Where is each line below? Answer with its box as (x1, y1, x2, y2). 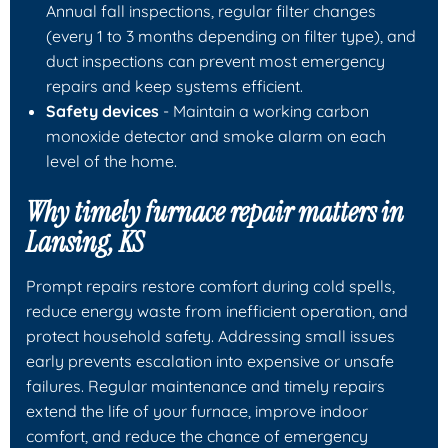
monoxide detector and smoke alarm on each (46, 125, 386, 146)
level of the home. (46, 150, 177, 171)
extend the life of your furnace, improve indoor (26, 400, 368, 421)
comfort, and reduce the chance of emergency (26, 425, 368, 446)
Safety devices (46, 100, 159, 121)
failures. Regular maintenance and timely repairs (26, 375, 385, 396)
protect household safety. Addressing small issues (26, 325, 395, 346)
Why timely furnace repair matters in (26, 193, 404, 231)
